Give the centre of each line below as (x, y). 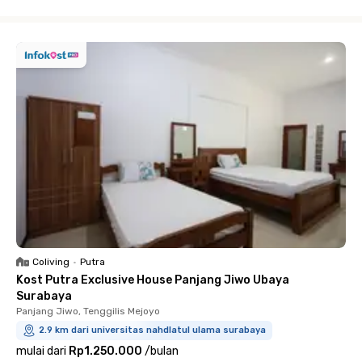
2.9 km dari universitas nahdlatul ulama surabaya (152, 330)
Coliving (51, 262)
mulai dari (41, 351)
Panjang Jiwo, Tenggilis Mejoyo (88, 311)
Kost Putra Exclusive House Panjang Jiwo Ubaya (153, 280)
